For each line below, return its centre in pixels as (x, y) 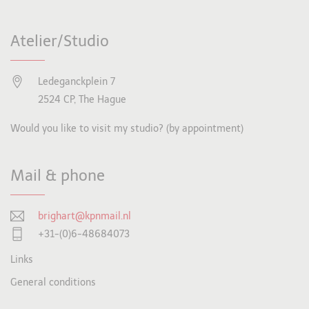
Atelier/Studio (60, 41)
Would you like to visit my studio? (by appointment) (127, 129)
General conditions (53, 282)
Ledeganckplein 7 (77, 82)
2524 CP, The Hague (82, 100)
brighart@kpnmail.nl (84, 216)
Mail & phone (58, 176)
